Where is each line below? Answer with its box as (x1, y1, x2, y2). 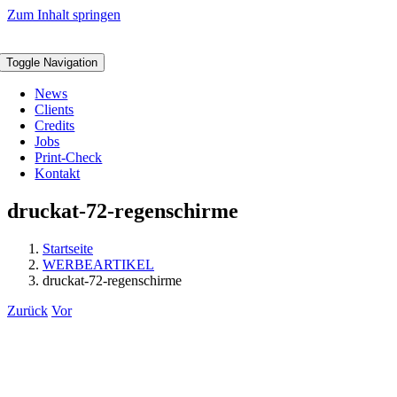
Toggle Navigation (6, 56, 98, 69)
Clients (35, 102, 74, 117)
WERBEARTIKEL (43, 256, 154, 272)
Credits (35, 118, 75, 133)
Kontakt (35, 166, 81, 181)
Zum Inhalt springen (7, 7, 121, 22)
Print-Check (35, 150, 103, 165)
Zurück (7, 302, 48, 318)
